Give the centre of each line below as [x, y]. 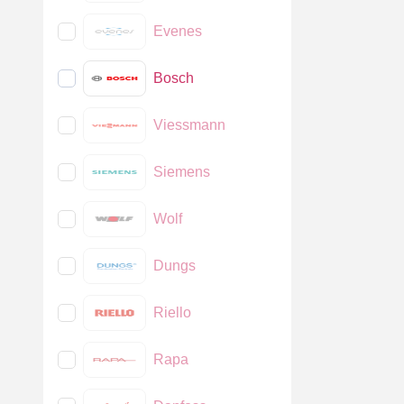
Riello [172, 312]
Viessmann [189, 125]
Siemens [182, 172]
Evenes [178, 31]
